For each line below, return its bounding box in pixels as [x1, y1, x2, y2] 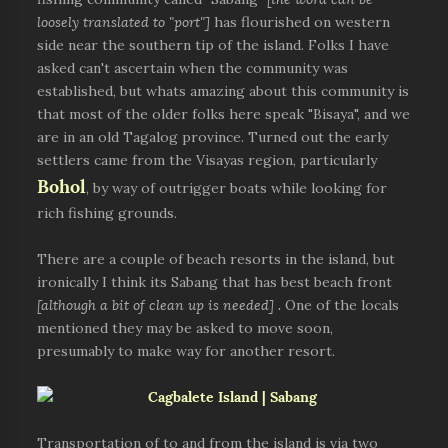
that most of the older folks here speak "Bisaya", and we [37, 107, 411, 121]
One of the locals [285, 298, 400, 312]
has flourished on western [210, 15, 391, 29]
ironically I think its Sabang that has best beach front [37, 275, 393, 289]
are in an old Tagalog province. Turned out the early [37, 130, 389, 144]
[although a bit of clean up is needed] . [37, 298, 286, 312]
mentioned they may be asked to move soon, [37, 321, 334, 335]
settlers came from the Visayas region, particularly [37, 153, 378, 167]
